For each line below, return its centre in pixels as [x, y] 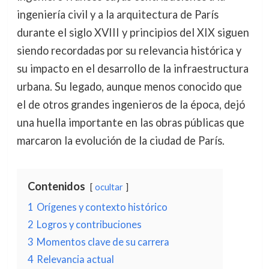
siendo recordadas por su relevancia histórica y [129, 51]
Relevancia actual [75, 259]
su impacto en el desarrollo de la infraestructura [132, 69]
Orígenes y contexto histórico [102, 207]
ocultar [109, 187]
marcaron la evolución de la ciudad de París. [120, 141]
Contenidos [56, 186]
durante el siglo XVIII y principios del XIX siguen [133, 33]
